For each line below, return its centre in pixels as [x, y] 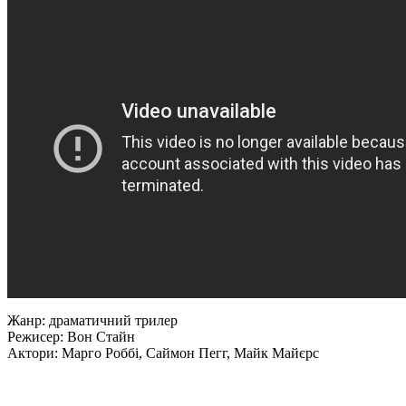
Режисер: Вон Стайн [71, 337]
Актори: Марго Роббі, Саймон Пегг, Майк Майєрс [163, 353]
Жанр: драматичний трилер [92, 321]
